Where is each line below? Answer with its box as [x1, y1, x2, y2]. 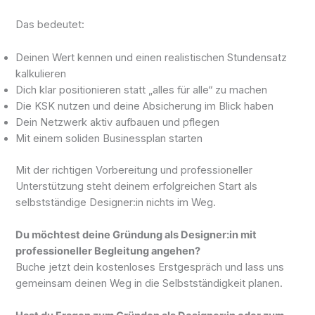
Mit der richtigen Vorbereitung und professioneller [15, 163, 253, 176]
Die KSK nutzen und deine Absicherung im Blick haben [15, 99, 274, 112]
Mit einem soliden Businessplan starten [15, 131, 203, 145]
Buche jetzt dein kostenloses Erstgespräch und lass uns [15, 261, 285, 274]
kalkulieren [15, 67, 67, 80]
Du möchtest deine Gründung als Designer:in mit [15, 229, 257, 242]
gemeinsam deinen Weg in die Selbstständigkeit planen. [15, 277, 283, 290]
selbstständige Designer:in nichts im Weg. [15, 195, 217, 209]
